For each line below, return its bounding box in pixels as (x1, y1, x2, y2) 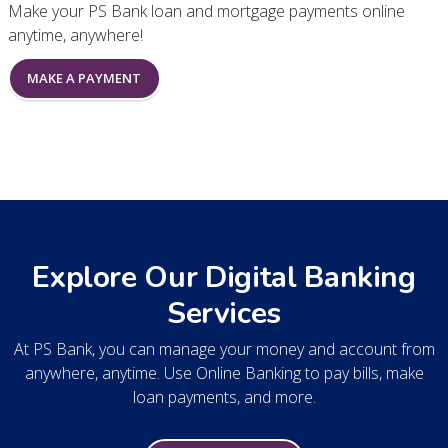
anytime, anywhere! (7, 24, 143, 47)
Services (166, 293, 282, 335)
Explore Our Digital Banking (32, 257, 416, 299)
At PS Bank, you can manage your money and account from (13, 338, 435, 361)
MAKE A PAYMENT (27, 69, 141, 88)
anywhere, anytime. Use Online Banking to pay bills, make (24, 362, 424, 385)
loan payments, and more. (132, 386, 316, 409)
